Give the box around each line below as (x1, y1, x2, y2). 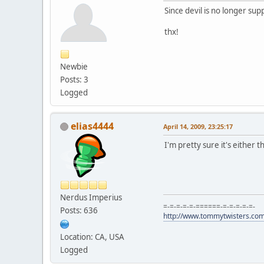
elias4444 (71, 119, 114, 133)
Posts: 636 (60, 204, 98, 216)
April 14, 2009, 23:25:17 (163, 121, 233, 131)
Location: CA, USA (60, 231, 124, 242)
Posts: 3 (60, 74, 88, 85)
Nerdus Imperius (60, 192, 122, 203)
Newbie (60, 61, 88, 72)
